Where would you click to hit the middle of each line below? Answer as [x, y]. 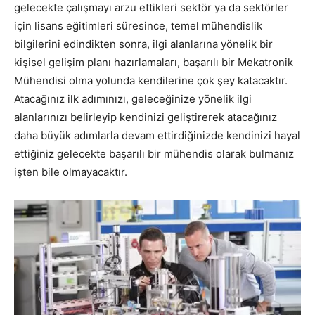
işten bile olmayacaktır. [71, 172]
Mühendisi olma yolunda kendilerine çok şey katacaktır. [151, 81]
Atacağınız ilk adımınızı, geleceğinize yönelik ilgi [133, 99]
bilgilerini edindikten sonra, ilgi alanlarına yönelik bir [143, 44]
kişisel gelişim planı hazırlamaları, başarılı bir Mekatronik [154, 63]
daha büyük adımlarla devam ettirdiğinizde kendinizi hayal [157, 136]
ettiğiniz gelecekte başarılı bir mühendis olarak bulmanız [154, 154]
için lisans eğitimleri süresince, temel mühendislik [138, 26]
